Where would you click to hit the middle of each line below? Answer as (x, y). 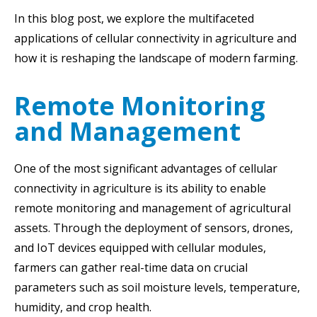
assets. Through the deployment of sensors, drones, (154, 228)
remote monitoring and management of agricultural (152, 208)
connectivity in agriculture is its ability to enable (140, 188)
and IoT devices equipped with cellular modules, (140, 248)
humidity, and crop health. (83, 307)
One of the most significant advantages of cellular (146, 168)
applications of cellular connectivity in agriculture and (155, 38)
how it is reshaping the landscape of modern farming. (156, 58)
